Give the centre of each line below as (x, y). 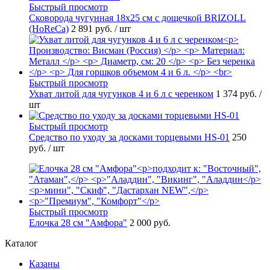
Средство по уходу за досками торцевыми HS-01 (129, 137)
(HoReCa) (49, 29)
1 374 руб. (237, 94)
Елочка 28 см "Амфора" (78, 223)
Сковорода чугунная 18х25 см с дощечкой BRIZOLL (137, 18)
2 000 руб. (150, 223)
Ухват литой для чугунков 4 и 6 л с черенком (121, 94)
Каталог (21, 243)
